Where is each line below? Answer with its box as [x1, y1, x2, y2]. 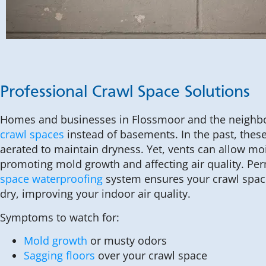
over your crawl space [95, 248, 207, 263]
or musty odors [87, 233, 167, 248]
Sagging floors [24, 248, 95, 263]
